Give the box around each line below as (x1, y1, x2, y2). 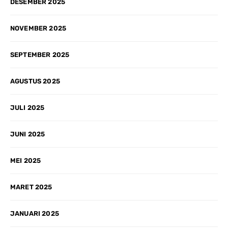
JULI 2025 (10, 103, 45, 111)
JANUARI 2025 (10, 209, 59, 217)
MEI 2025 (10, 156, 41, 164)
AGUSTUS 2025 (10, 77, 60, 85)
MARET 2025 (10, 183, 52, 191)
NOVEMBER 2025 (10, 24, 67, 32)
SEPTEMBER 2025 (10, 50, 70, 59)
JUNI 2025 (10, 130, 45, 138)
